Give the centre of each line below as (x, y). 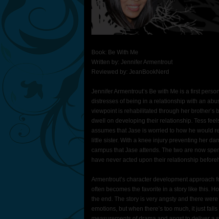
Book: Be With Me (115, 52)
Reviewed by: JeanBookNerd (130, 72)
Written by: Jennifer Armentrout (132, 62)
